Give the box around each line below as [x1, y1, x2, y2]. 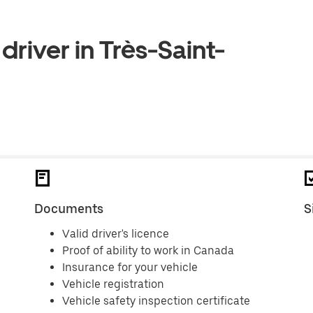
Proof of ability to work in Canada [62, 244, 235, 257]
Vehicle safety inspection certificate [62, 294, 251, 307]
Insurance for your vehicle [62, 261, 198, 274]
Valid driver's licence [62, 227, 170, 240]
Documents [34, 201, 104, 216]
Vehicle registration [62, 277, 165, 291]
